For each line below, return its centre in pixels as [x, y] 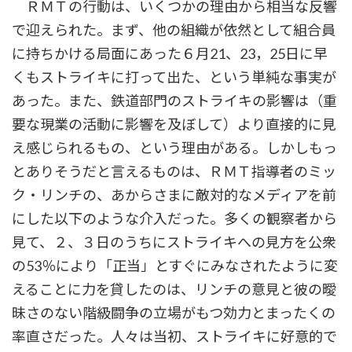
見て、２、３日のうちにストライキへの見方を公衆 [174, 242]
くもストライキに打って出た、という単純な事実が [174, 77]
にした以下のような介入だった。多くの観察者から [174, 219]
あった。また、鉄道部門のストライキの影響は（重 [174, 101]
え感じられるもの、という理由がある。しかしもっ [174, 148]
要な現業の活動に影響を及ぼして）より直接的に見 [174, 125]
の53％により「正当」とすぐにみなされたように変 [175, 266]
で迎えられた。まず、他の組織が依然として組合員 [174, 30]
